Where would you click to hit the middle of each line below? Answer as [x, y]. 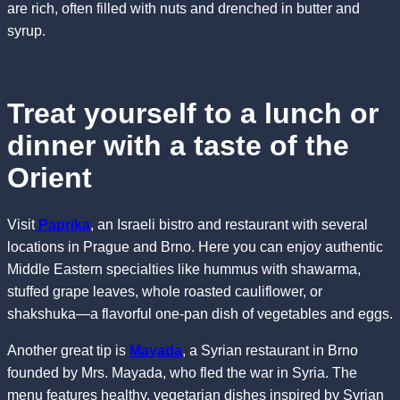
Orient [50, 178]
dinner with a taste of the [178, 146]
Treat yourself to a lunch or [193, 114]
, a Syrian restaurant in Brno [270, 351]
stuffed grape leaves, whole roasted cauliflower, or [165, 292]
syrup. [26, 30]
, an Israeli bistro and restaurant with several [229, 225]
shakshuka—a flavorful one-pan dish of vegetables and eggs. [200, 314]
